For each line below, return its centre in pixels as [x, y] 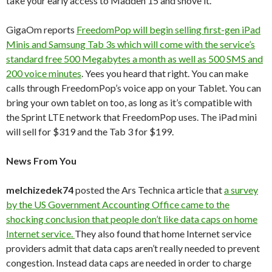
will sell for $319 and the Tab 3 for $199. [90, 131]
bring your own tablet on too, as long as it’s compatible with [129, 102]
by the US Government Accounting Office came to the [118, 204]
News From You [41, 161]
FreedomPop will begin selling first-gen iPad [168, 29]
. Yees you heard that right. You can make [165, 73]
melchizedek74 [40, 190]
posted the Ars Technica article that [149, 190]
